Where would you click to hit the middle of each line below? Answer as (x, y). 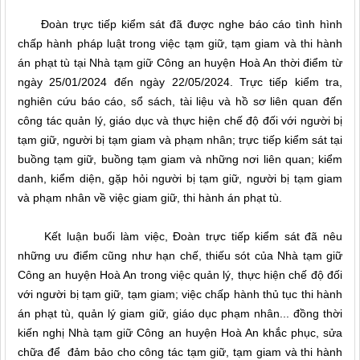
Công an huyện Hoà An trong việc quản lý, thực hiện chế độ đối (180, 275)
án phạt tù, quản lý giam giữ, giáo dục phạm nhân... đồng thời (180, 313)
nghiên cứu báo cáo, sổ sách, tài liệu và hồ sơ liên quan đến (180, 101)
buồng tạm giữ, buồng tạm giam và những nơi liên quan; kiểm (180, 159)
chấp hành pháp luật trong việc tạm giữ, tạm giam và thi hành (180, 43)
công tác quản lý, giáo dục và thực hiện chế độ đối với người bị (180, 121)
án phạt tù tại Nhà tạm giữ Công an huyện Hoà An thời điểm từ (180, 63)
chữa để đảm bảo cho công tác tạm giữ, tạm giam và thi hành (180, 352)
